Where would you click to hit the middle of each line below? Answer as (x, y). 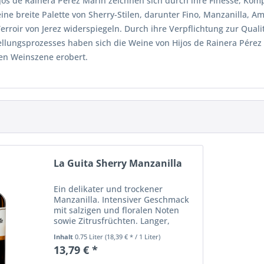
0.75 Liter (90, 237)
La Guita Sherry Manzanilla (118, 164)
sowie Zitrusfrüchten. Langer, (111, 221)
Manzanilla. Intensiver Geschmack (121, 200)
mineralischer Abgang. (98, 232)
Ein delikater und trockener (108, 189)
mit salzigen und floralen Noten (116, 210)
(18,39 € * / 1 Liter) (132, 237)
